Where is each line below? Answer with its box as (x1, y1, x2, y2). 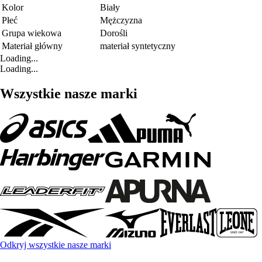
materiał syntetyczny (100, 40, 175, 51)
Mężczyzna (100, 15, 142, 25)
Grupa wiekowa (2, 27, 61, 38)
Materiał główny (2, 40, 63, 51)
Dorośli (100, 27, 127, 38)
